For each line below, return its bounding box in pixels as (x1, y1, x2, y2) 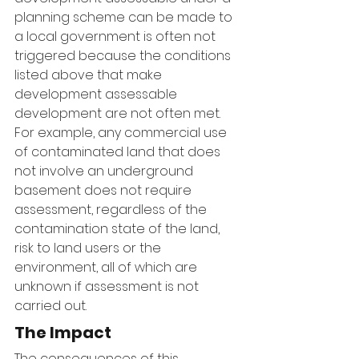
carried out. (14, 296, 87, 315)
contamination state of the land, (14, 220, 223, 238)
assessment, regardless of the (14, 200, 210, 219)
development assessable (14, 85, 180, 103)
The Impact (14, 321, 111, 344)
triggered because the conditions (14, 46, 234, 65)
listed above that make (14, 66, 165, 84)
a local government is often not (14, 27, 219, 46)
